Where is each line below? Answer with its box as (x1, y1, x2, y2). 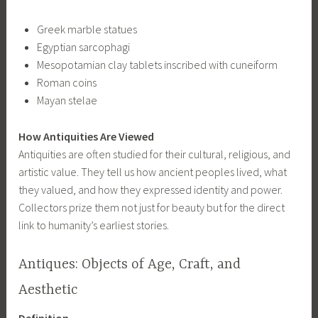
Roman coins (36, 75, 97, 90)
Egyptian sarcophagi (36, 40, 130, 55)
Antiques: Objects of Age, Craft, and (18, 256, 241, 273)
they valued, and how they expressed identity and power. (18, 182, 283, 197)
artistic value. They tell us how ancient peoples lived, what (18, 164, 287, 179)
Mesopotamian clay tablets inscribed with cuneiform (36, 57, 278, 72)
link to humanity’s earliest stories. (18, 217, 170, 232)
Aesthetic (18, 282, 78, 299)
